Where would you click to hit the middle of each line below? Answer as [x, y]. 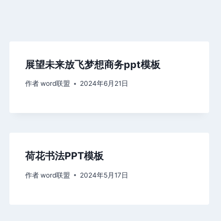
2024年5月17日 [104, 175]
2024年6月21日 [104, 84]
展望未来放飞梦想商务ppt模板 [92, 64]
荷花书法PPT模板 [64, 156]
